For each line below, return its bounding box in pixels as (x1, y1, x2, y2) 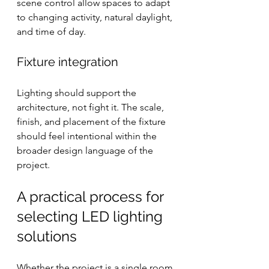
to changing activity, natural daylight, (17, 11, 175, 23)
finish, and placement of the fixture (17, 116, 168, 127)
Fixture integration (17, 55, 118, 69)
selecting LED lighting (17, 208, 166, 225)
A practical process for (17, 188, 167, 205)
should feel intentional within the (17, 130, 159, 142)
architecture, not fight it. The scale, (17, 101, 166, 113)
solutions (17, 228, 77, 245)
